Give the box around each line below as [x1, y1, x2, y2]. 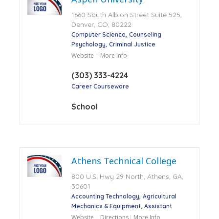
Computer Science [71, 30, 126, 38]
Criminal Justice [109, 40, 155, 48]
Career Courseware [71, 82, 129, 90]
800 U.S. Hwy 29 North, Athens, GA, [71, 172, 183, 181]
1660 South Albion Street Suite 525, [71, 10, 182, 19]
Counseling [129, 30, 161, 38]
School [71, 101, 98, 111]
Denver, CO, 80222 [71, 20, 131, 29]
